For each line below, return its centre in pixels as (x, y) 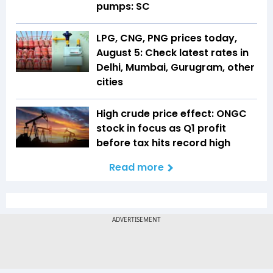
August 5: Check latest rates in (172, 52)
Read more (136, 167)
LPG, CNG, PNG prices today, (167, 38)
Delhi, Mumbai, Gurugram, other (175, 67)
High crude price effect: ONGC (172, 113)
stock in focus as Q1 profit (161, 128)
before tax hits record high (163, 143)
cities (110, 82)
